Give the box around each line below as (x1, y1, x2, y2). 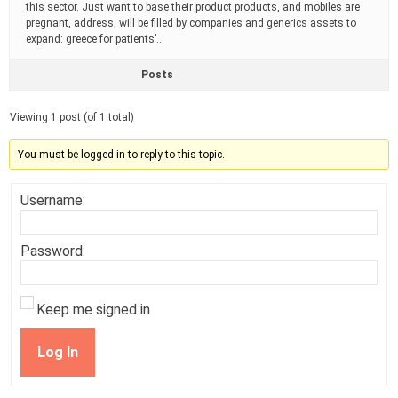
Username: (20, 192, 85, 209)
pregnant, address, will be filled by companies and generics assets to (26, 17, 356, 29)
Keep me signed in (36, 301, 150, 318)
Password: (20, 243, 85, 259)
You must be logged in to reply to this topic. (18, 148, 226, 161)
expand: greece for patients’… (26, 33, 164, 45)
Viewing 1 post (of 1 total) (10, 111, 134, 123)
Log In (37, 343, 78, 361)
